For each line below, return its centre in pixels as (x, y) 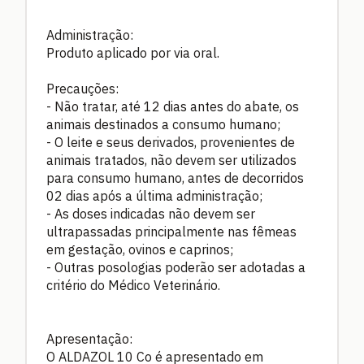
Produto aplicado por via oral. (133, 53)
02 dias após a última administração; (154, 196)
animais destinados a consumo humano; (163, 125)
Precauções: (82, 89)
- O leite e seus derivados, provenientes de (171, 143)
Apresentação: (89, 339)
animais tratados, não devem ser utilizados (171, 160)
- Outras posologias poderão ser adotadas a (176, 268)
